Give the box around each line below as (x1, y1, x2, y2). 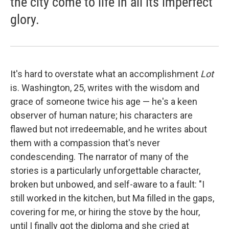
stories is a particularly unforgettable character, (10, 165, 200, 176)
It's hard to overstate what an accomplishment (10, 68, 200, 79)
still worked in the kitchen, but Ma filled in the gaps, (10, 193, 214, 203)
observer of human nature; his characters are (10, 110, 193, 121)
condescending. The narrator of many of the (10, 151, 189, 162)
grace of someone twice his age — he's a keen (10, 96, 197, 107)
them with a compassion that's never (10, 138, 160, 148)
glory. (10, 12, 39, 27)
